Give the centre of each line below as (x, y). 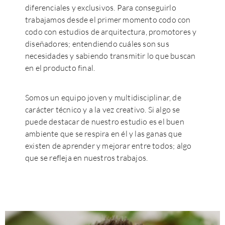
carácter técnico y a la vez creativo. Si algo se (103, 109)
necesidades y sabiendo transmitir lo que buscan (110, 56)
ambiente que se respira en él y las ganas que (103, 133)
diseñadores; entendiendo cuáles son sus (97, 44)
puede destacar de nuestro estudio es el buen (105, 121)
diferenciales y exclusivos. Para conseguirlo (101, 8)
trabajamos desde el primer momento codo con (108, 20)
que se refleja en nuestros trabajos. (87, 157)
